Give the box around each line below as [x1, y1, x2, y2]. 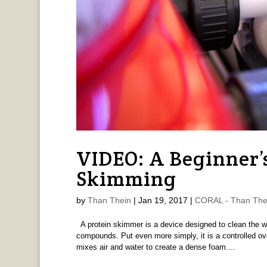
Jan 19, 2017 [138, 195, 188, 205]
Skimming [76, 165, 176, 192]
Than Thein [87, 195, 131, 205]
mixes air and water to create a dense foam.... [76, 242, 235, 252]
